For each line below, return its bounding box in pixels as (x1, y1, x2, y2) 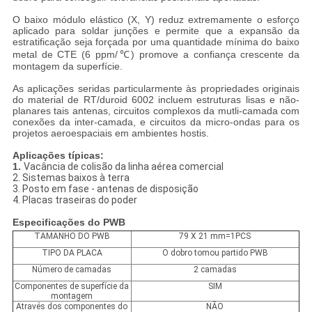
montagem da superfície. (12, 61, 123, 72)
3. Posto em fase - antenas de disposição (12, 183, 198, 195)
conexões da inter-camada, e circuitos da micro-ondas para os (12, 116, 300, 128)
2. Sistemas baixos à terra (12, 172, 130, 184)
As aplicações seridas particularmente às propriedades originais (12, 83, 300, 95)
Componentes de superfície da (15, 281, 130, 292)
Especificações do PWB (12, 217, 125, 228)
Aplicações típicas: (12, 150, 104, 162)
